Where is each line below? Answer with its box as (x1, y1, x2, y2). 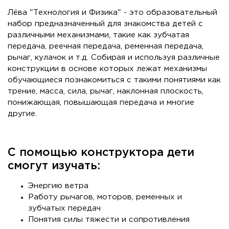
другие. (8, 110, 37, 118)
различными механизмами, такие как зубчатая (8, 32, 189, 39)
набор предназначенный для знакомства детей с (8, 20, 203, 28)
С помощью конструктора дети (8, 148, 194, 158)
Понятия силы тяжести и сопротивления (28, 216, 190, 223)
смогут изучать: (8, 161, 100, 172)
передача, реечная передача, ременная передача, (8, 43, 203, 50)
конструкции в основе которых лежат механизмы (8, 65, 207, 73)
